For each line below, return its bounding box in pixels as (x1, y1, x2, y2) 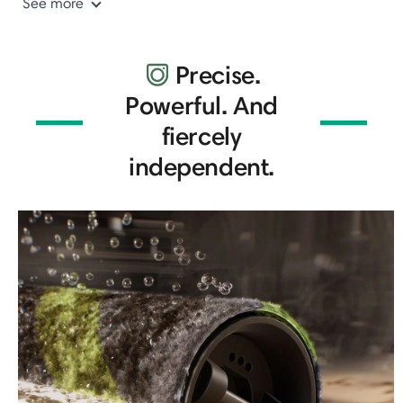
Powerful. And (125, 89, 278, 121)
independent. (128, 150, 275, 182)
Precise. (175, 58, 261, 90)
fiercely (161, 120, 242, 151)
